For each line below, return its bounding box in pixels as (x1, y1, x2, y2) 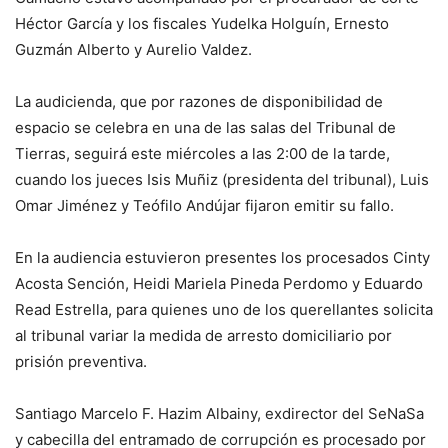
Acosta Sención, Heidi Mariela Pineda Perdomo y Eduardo (15, 273, 423, 293)
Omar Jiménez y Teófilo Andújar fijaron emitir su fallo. (15, 195, 394, 215)
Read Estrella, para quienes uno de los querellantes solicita (15, 299, 433, 319)
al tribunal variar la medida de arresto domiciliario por (15, 325, 392, 345)
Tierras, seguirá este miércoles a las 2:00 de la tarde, (15, 143, 390, 163)
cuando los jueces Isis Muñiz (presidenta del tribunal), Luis (15, 169, 429, 189)
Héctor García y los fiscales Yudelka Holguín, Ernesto (15, 13, 389, 33)
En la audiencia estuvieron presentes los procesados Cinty (15, 247, 430, 267)
